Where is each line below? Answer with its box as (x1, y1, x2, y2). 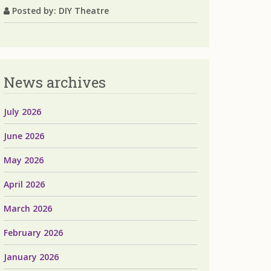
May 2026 (4, 154, 44, 166)
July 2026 (4, 106, 41, 117)
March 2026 (4, 203, 52, 214)
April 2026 (4, 178, 45, 190)
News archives (4, 73, 106, 92)
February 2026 (4, 227, 63, 238)
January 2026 (4, 251, 59, 263)
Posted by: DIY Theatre (10, 5, 109, 16)
